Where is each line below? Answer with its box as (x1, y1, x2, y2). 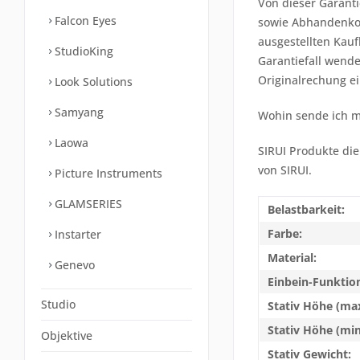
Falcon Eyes (51, 13, 117, 28)
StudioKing (51, 43, 113, 59)
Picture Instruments (51, 166, 162, 181)
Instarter (51, 227, 101, 242)
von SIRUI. (258, 162, 312, 178)
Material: (268, 249, 317, 265)
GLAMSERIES (51, 196, 122, 211)
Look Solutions (51, 74, 133, 89)
